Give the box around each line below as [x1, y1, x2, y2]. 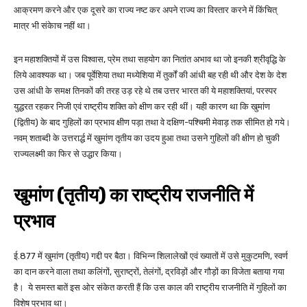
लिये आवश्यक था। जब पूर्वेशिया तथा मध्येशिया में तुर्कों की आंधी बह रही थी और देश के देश [14, 70, 286, 81]
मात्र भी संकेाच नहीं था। [14, 21, 91, 32]
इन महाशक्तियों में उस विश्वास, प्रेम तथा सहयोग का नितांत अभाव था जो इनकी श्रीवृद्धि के [14, 54, 286, 65]
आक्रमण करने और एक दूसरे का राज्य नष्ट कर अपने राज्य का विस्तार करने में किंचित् [14, 5, 277, 16]
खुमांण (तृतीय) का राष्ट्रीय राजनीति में [14, 184, 254, 207]
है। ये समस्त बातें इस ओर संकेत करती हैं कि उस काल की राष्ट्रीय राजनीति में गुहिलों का [14, 282, 286, 293]
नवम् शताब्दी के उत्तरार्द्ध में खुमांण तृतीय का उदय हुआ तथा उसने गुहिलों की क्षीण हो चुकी [14, 133, 280, 144]
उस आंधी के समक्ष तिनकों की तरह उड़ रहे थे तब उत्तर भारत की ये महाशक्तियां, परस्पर [14, 86, 277, 97]
